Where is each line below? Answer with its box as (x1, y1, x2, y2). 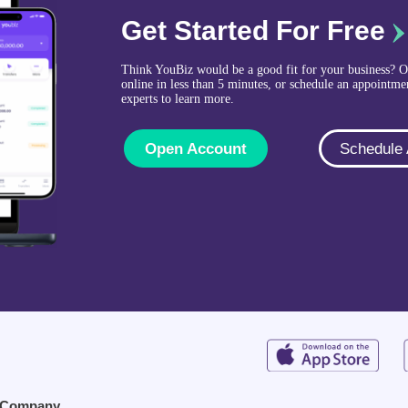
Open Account (145, 140, 248, 157)
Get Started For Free (121, 15, 393, 46)
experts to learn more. (121, 92, 235, 106)
